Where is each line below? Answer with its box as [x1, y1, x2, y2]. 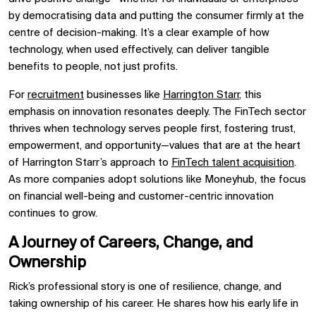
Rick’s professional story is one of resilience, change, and [8, 281, 281, 293]
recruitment [28, 90, 84, 101]
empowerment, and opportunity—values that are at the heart [8, 140, 300, 152]
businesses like [84, 90, 163, 101]
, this [239, 90, 262, 101]
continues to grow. [8, 208, 97, 219]
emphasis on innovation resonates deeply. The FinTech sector [8, 107, 306, 118]
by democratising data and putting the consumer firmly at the [8, 11, 304, 22]
